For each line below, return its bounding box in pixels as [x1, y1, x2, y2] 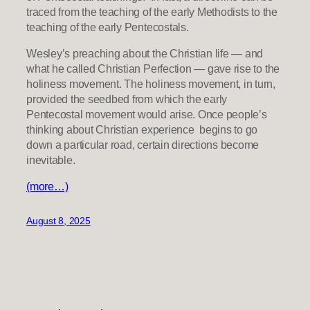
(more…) [26, 180, 69, 193]
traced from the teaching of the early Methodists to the [26, 5, 277, 18]
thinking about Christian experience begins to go [26, 123, 258, 136]
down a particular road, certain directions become [26, 138, 259, 152]
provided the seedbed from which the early [26, 93, 228, 106]
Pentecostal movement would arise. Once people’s [26, 108, 267, 121]
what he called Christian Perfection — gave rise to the [26, 62, 280, 75]
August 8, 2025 [26, 215, 91, 227]
